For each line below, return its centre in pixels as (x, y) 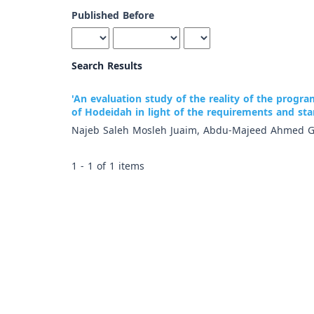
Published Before (113, 16)
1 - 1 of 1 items (108, 166)
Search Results (107, 66)
